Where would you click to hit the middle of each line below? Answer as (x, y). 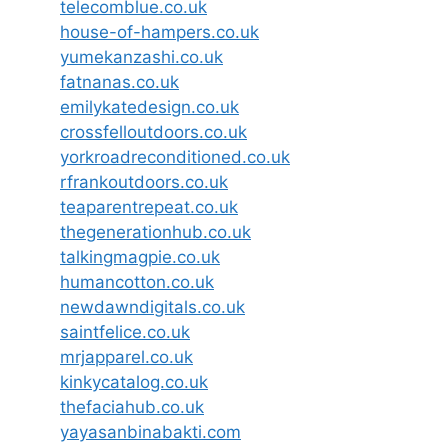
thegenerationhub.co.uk (155, 232)
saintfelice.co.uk (125, 332)
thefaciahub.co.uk (132, 407)
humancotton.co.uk (137, 282)
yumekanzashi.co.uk (141, 57)
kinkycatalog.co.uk (134, 382)
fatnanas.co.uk (119, 82)
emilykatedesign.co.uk (149, 107)
